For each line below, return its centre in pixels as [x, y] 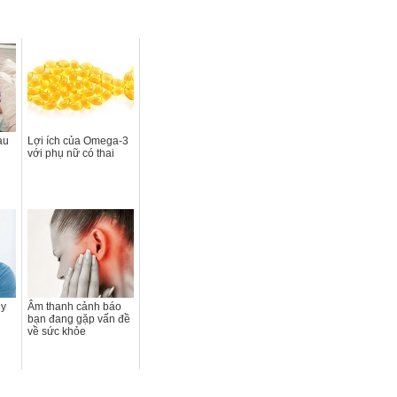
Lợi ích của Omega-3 [78, 140]
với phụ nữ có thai [71, 153]
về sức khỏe [57, 331]
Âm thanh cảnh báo [74, 306]
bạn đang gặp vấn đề [79, 319]
